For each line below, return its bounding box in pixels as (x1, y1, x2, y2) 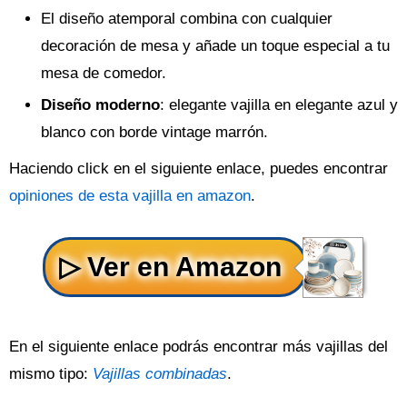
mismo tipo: (9, 365, 93, 382)
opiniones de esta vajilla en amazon (9, 187, 251, 204)
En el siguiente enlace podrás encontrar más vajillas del (9, 338, 388, 355)
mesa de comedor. (41, 65, 166, 82)
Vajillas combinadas (93, 365, 227, 382)
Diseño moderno (41, 96, 160, 114)
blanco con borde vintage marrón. (41, 124, 268, 141)
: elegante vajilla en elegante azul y (160, 96, 398, 114)
